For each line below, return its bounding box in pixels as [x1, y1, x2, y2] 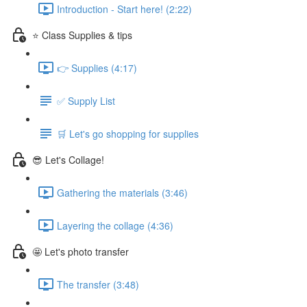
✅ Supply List [57, 93, 115, 108]
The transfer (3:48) [57, 277, 139, 291]
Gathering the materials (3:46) [57, 185, 188, 199]
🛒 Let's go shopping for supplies [57, 126, 199, 140]
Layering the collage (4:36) [57, 218, 173, 232]
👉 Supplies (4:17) [57, 60, 137, 75]
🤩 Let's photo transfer [32, 244, 129, 258]
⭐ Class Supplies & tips [32, 27, 132, 42]
